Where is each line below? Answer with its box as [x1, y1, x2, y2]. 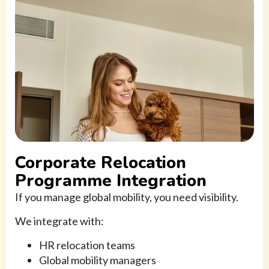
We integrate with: [15, 214, 104, 228]
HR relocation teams [39, 238, 135, 252]
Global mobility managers [39, 253, 156, 267]
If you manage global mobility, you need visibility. [15, 190, 238, 204]
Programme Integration [15, 169, 207, 193]
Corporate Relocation [15, 151, 186, 175]
